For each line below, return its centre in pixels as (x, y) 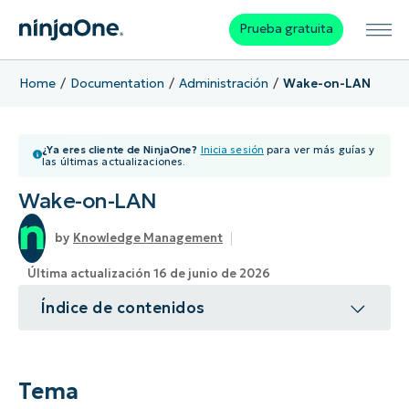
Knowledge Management (148, 238)
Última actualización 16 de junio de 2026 (149, 274)
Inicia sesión (232, 150)
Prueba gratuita (286, 29)
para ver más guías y (319, 150)
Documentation (117, 83)
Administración (223, 83)
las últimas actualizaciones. (114, 162)
